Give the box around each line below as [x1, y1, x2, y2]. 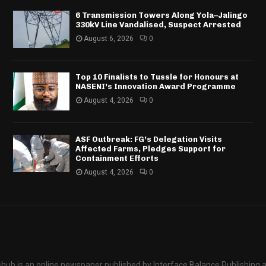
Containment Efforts [75, 153, 159, 163]
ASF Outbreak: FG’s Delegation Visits [75, 134, 222, 144]
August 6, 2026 [83, 34, 134, 43]
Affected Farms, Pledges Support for [75, 144, 226, 153]
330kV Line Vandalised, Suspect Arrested [75, 20, 241, 29]
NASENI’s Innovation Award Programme [75, 82, 236, 91]
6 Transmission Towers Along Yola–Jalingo [75, 10, 248, 20]
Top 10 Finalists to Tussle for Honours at [75, 72, 239, 82]
